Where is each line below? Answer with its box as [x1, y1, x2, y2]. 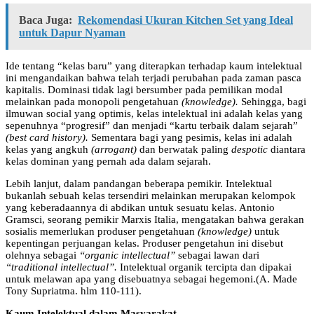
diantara [268, 143, 306, 155]
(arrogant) [91, 143, 139, 155]
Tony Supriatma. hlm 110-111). [6, 285, 142, 296]
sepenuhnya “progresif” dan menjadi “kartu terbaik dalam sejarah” [6, 119, 298, 131]
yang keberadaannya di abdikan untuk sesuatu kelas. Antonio [6, 201, 275, 213]
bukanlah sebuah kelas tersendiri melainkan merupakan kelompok [6, 189, 296, 201]
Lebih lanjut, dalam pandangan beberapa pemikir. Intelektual [6, 177, 272, 189]
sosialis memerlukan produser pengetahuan [6, 225, 198, 237]
